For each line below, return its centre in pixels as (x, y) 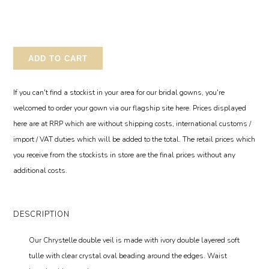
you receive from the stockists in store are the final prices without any (125, 155)
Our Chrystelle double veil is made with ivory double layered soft (134, 240)
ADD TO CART (58, 59)
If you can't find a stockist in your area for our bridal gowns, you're (119, 92)
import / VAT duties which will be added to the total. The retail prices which (134, 139)
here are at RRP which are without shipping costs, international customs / (132, 124)
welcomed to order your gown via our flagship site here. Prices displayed (130, 108)
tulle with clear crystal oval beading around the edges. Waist (128, 256)
